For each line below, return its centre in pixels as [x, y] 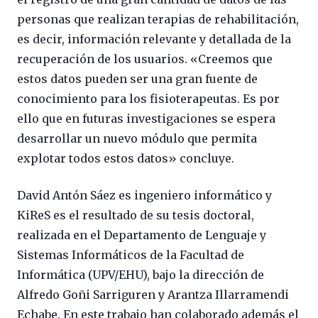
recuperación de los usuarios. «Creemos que [145, 59]
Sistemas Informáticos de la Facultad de [131, 255]
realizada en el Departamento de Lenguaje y [142, 235]
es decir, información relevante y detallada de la [154, 39]
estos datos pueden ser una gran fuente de [137, 79]
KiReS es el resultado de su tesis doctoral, [136, 215]
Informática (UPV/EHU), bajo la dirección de [141, 275]
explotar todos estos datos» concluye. [126, 159]
